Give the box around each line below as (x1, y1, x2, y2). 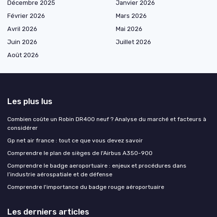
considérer (7, 124, 38, 131)
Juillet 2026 (116, 38, 151, 46)
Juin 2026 (7, 38, 37, 46)
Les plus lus (7, 96, 52, 106)
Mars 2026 (116, 12, 147, 19)
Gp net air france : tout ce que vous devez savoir (7, 137, 143, 144)
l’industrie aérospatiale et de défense (7, 170, 112, 178)
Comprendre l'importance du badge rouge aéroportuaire (7, 183, 164, 190)
